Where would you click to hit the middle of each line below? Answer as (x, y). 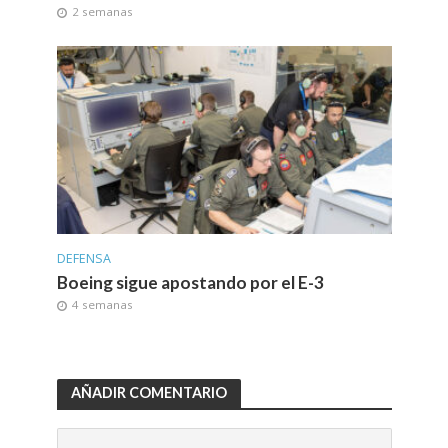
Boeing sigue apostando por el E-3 (190, 282)
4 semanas (102, 304)
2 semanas (102, 12)
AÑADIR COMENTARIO (148, 393)
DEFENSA (83, 258)
